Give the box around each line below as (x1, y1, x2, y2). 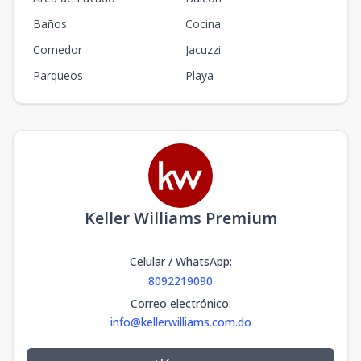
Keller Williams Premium (84, 206, 277, 229)
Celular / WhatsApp (129, 253, 230, 269)
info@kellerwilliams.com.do (110, 313, 251, 330)
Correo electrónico (130, 295, 229, 311)
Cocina (185, 15, 221, 31)
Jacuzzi (185, 41, 221, 57)
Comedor (33, 41, 82, 57)
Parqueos (33, 67, 83, 83)
